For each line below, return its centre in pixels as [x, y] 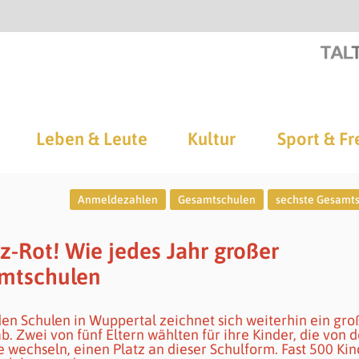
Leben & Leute [91, 139]
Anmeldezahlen [117, 200]
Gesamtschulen [216, 200]
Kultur [212, 139]
